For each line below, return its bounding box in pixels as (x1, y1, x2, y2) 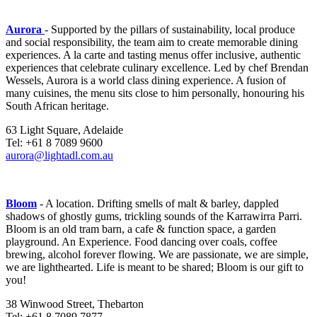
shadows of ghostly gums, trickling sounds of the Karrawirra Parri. (6, 210, 302, 223)
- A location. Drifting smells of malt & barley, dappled (37, 197, 279, 210)
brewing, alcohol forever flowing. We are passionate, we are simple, (6, 248, 309, 261)
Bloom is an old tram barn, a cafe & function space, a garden (6, 223, 276, 236)
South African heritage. (6, 100, 109, 113)
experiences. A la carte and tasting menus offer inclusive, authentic (6, 49, 301, 62)
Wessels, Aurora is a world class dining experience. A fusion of (6, 74, 286, 87)
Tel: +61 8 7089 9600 (6, 137, 103, 149)
